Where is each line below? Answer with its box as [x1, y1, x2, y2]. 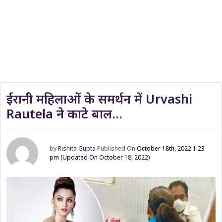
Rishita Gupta [58, 144, 96, 153]
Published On [97, 144, 137, 153]
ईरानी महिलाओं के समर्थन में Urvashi [6, 90, 192, 107]
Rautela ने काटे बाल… [6, 105, 122, 122]
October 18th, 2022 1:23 [137, 144, 205, 153]
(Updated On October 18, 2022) [60, 153, 150, 162]
